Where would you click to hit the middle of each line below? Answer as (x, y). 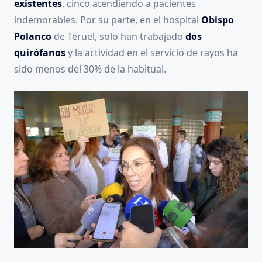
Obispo (218, 20)
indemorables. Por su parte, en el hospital (108, 20)
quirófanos (40, 53)
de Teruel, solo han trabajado (118, 37)
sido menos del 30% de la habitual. (90, 69)
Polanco (33, 37)
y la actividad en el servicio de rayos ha (152, 53)
